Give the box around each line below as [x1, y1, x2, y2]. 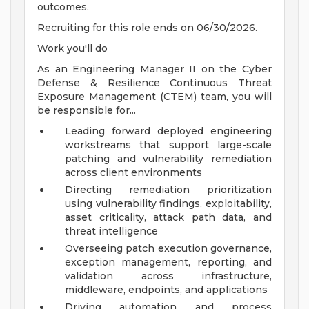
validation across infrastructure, [65, 270, 272, 283]
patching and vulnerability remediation [65, 152, 272, 166]
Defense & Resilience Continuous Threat [37, 77, 272, 90]
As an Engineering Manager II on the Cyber [37, 63, 272, 76]
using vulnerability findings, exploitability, [65, 197, 272, 210]
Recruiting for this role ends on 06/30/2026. [37, 21, 257, 34]
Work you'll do [37, 42, 108, 55]
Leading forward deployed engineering [65, 125, 272, 138]
